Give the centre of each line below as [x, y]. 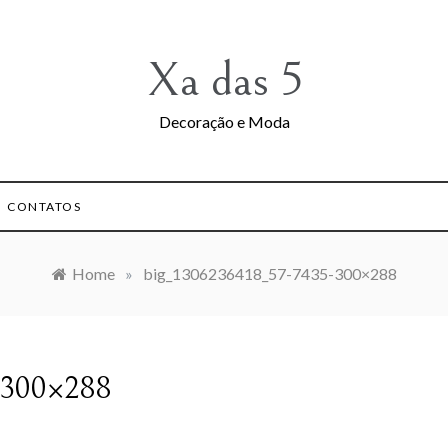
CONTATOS [44, 206]
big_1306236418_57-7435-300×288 [269, 273]
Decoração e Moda [224, 121]
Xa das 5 [224, 80]
